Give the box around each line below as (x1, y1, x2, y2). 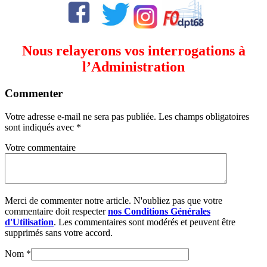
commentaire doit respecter (5, 206, 108, 216)
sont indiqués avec (5, 122, 76, 132)
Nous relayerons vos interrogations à (21, 43, 246, 59)
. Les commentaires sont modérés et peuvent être (54, 216, 235, 227)
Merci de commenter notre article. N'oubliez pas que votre (5, 195, 222, 206)
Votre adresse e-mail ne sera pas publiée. (5, 111, 156, 122)
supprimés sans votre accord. (5, 227, 113, 238)
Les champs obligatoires (159, 111, 249, 122)
